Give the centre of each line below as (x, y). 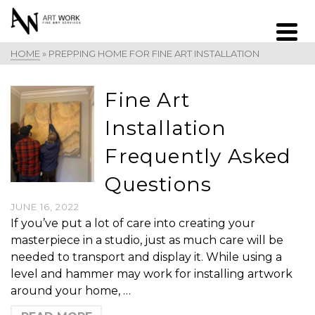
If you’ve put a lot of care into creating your (133, 223)
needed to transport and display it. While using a (146, 257)
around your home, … (71, 291)
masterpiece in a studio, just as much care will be (147, 240)
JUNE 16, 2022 (45, 207)
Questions (159, 184)
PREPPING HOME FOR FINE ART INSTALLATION (154, 53)
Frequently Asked (198, 156)
